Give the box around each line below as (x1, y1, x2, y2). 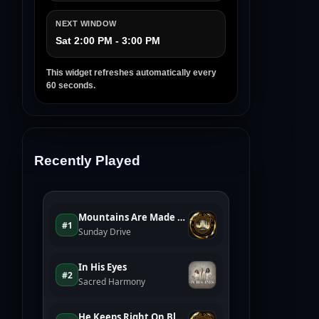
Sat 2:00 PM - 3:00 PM (56, 35, 160, 47)
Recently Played (34, 153, 140, 169)
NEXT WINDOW (56, 19, 117, 28)
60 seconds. (46, 80, 95, 91)
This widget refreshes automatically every (46, 68, 216, 78)
